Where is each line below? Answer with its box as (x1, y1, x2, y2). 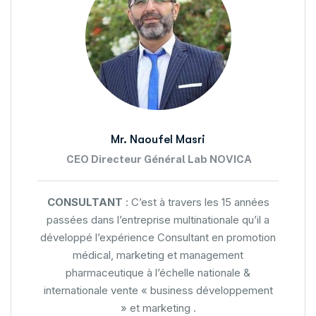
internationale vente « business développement (43, 284, 273, 298)
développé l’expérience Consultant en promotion (40, 231, 276, 245)
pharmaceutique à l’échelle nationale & (66, 266, 250, 280)
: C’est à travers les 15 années (122, 195, 269, 209)
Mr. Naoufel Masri (111, 133, 205, 147)
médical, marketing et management (73, 248, 243, 262)
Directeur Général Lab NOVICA (91, 153, 252, 166)
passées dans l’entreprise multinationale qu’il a (47, 213, 269, 227)
